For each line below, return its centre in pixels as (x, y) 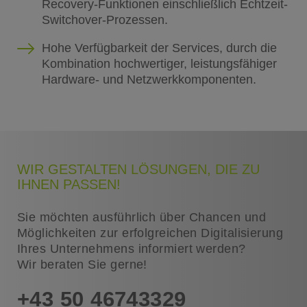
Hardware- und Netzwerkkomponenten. (149, 79)
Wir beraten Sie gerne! (82, 264)
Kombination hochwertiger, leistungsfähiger (159, 63)
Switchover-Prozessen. (105, 20)
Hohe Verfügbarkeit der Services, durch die (159, 48)
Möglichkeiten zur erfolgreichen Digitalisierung (150, 233)
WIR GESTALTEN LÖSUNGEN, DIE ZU (138, 169)
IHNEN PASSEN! (69, 184)
